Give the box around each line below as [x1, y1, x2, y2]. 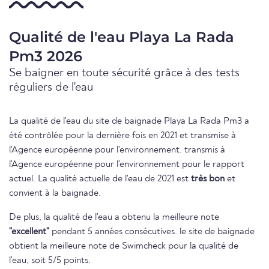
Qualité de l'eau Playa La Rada [9, 28, 234, 46]
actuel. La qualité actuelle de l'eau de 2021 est [9, 174, 191, 184]
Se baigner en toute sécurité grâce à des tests [9, 67, 240, 80]
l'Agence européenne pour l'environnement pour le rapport [9, 160, 244, 170]
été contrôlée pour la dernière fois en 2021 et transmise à [9, 131, 236, 141]
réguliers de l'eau [9, 82, 93, 94]
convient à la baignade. [9, 189, 101, 199]
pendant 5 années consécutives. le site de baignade [49, 227, 255, 237]
